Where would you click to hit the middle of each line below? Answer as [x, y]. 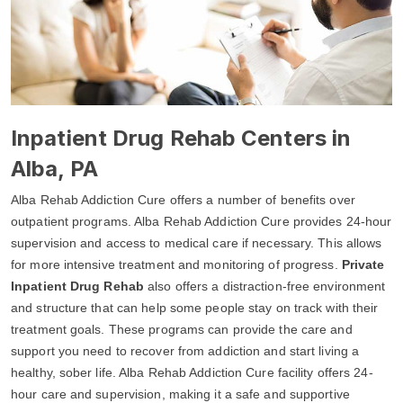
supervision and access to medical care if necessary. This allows [197, 242]
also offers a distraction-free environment [265, 286]
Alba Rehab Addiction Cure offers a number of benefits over [183, 199]
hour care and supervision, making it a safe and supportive [180, 394]
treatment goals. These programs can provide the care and [182, 329]
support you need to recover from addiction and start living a [185, 350]
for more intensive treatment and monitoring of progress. [176, 264]
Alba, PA [54, 168]
